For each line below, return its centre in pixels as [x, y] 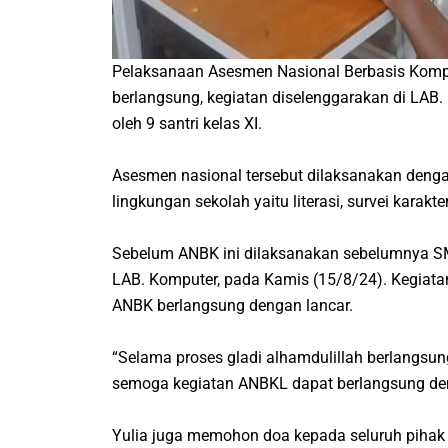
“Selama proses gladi [189, 357]
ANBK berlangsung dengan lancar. [232, 305]
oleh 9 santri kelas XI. [187, 123]
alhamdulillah [314, 357]
